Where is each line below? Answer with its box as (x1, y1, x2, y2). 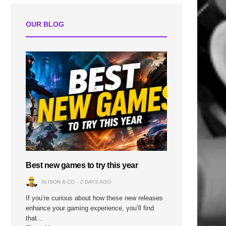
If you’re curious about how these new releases (26, 194, 163, 202)
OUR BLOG (26, 20, 64, 28)
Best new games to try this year (26, 160, 138, 169)
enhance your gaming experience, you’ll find (26, 204, 154, 212)
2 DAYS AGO (80, 179, 111, 185)
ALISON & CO (41, 179, 75, 185)
